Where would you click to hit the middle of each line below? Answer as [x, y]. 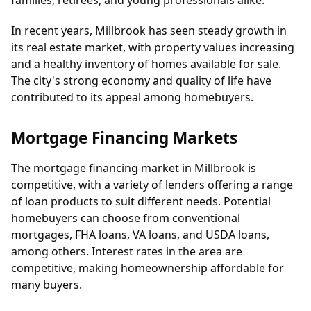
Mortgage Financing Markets [124, 138]
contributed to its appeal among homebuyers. [132, 98]
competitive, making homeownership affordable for [148, 268]
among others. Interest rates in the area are [127, 252]
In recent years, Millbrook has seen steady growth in [149, 31]
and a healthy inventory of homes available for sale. [146, 64]
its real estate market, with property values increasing [153, 48]
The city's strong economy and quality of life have [141, 81]
